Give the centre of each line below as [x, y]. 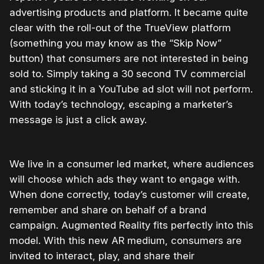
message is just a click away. [78, 119]
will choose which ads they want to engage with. [125, 179]
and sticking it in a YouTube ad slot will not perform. [131, 89]
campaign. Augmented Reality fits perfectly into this [131, 225]
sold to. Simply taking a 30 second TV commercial [128, 73]
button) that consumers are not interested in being [129, 58]
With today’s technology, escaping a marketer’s [121, 104]
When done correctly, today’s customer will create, [130, 194]
